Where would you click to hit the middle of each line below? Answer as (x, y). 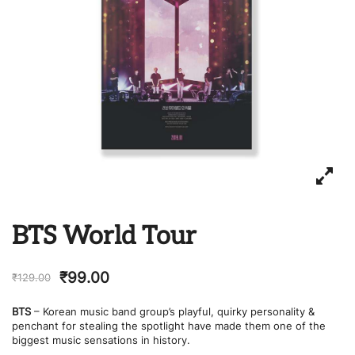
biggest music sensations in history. (101, 340)
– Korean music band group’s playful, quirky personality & (173, 311)
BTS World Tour (104, 236)
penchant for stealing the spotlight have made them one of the (169, 326)
